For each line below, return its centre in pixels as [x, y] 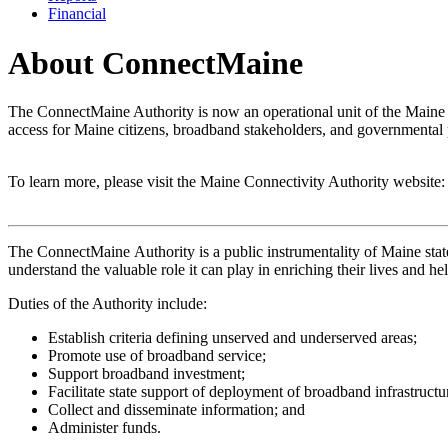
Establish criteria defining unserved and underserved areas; [232, 338]
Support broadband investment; [146, 374]
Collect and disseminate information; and [176, 410]
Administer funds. [104, 428]
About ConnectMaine [155, 62]
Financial [77, 14]
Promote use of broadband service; [157, 356]
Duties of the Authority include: [107, 304]
